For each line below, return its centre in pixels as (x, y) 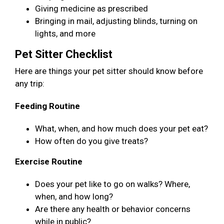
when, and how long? (74, 197)
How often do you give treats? (91, 141)
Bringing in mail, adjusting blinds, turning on (116, 21)
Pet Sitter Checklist (64, 54)
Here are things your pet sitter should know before (109, 71)
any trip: (30, 84)
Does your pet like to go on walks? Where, (112, 184)
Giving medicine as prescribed (91, 9)
